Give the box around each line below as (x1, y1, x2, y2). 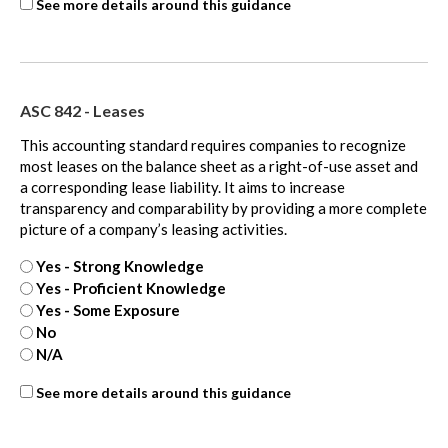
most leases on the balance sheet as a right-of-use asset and (20, 156, 418, 175)
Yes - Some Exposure (36, 301, 180, 320)
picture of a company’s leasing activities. (20, 219, 287, 238)
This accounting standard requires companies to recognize (20, 135, 406, 154)
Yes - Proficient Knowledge (36, 279, 226, 298)
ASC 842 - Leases (20, 100, 145, 120)
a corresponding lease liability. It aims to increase (20, 177, 345, 196)
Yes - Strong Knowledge (36, 257, 204, 276)
